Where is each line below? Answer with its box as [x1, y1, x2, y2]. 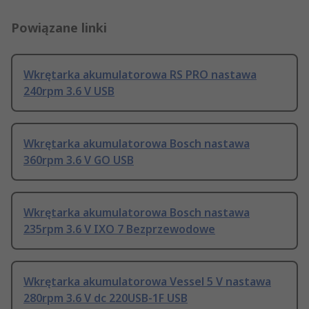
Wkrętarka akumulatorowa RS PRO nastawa [23, 67, 257, 83]
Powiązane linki [11, 19, 107, 37]
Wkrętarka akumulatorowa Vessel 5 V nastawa [23, 274, 271, 290]
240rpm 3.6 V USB [23, 83, 114, 99]
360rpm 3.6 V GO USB [23, 152, 134, 168]
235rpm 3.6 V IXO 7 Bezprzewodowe [23, 221, 215, 237]
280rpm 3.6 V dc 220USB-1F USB [23, 290, 188, 306]
